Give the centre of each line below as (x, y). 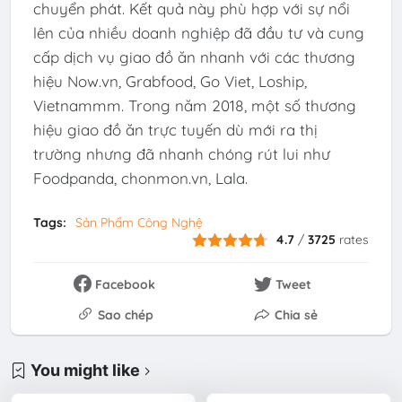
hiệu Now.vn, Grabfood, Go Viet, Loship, (170, 81)
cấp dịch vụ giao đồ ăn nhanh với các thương (194, 57)
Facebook (126, 285)
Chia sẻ (296, 315)
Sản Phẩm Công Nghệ (139, 223)
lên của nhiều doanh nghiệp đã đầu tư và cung (198, 32)
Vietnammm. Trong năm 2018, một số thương (194, 105)
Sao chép (125, 315)
